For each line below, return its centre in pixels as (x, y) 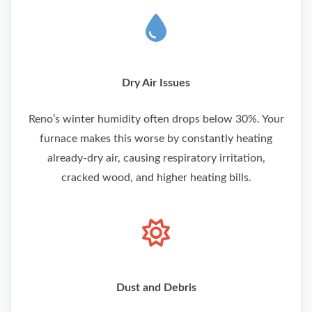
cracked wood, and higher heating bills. (156, 178)
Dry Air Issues (156, 83)
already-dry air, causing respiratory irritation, (156, 158)
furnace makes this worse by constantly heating (156, 139)
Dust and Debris (156, 288)
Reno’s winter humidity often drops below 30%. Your (156, 119)
